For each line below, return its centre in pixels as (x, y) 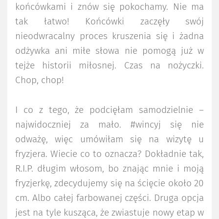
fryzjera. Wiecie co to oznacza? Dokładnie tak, (109, 154)
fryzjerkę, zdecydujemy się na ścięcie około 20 (109, 184)
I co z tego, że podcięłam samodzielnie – (109, 110)
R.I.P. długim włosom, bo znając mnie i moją (109, 169)
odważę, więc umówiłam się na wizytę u (109, 140)
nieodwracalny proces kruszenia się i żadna (109, 36)
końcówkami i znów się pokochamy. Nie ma (109, 7)
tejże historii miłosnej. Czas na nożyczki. (109, 66)
